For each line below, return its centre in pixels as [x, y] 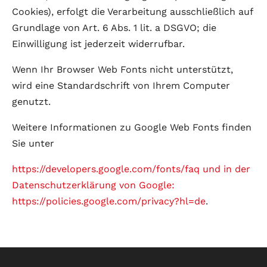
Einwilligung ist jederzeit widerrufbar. [98, 44]
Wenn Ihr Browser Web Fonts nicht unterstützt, [122, 69]
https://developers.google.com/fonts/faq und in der [131, 169]
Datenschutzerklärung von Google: [93, 185]
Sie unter [33, 143]
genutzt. [31, 102]
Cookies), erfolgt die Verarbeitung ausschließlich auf [132, 12]
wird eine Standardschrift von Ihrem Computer [121, 86]
